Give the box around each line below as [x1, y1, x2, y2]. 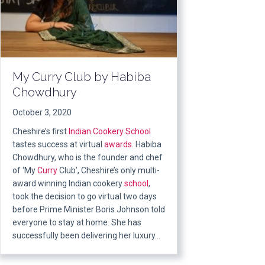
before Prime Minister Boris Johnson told [12, 204, 165, 214]
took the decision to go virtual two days [12, 191, 157, 201]
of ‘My [12, 165, 37, 175]
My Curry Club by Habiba [12, 69, 151, 84]
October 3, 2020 [12, 107, 72, 117]
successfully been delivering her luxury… [12, 230, 160, 240]
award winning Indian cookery [12, 178, 124, 188]
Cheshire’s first [12, 126, 69, 136]
